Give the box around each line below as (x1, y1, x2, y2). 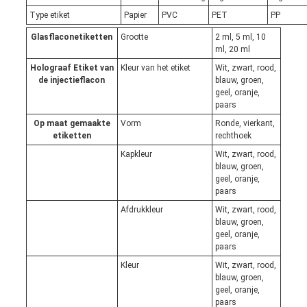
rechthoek (214, 131, 251, 141)
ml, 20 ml (214, 45, 250, 55)
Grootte (120, 32, 148, 42)
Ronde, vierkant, (214, 119, 275, 129)
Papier (123, 10, 147, 21)
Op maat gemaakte (33, 119, 110, 129)
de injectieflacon (38, 75, 106, 86)
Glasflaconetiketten (31, 32, 113, 42)
